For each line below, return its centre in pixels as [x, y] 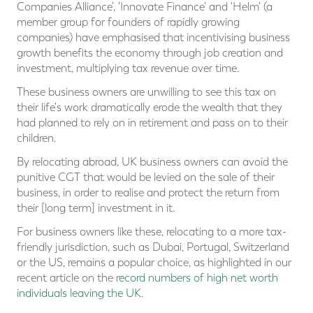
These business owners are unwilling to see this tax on [146, 92]
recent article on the [66, 278]
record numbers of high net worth [197, 278]
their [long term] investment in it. [96, 208]
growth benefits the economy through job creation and [150, 53]
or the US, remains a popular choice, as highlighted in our [154, 263]
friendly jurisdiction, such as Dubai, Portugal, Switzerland [153, 247]
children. [37, 138]
